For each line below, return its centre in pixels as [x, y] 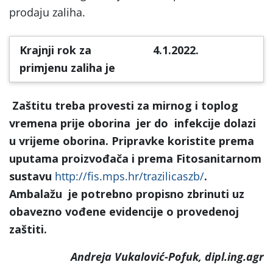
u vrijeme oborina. [59, 140]
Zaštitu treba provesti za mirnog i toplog [125, 105]
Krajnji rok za [55, 50]
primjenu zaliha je [67, 67]
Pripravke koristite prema [183, 140]
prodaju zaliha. [47, 12]
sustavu [32, 176]
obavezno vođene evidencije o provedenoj [124, 211]
